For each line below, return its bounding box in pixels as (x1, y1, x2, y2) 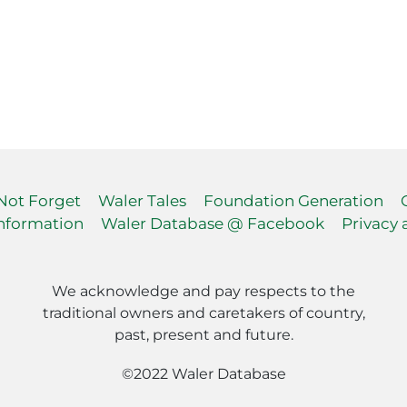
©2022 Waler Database (121, 365, 286, 383)
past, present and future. (114, 326, 293, 344)
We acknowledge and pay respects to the (52, 283, 355, 301)
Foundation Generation (203, 192, 383, 211)
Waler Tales (97, 192, 186, 211)
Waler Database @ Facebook (100, 214, 324, 233)
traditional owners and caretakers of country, (42, 304, 365, 323)
